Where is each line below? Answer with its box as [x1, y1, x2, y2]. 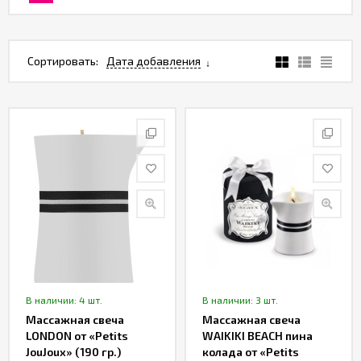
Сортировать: [27, 54, 98, 68]
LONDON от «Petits [26, 329, 128, 342]
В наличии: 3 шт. [202, 294, 278, 305]
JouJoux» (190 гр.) [26, 345, 121, 359]
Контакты [10, 114, 64, 129]
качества [10, 65, 60, 80]
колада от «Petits [202, 345, 299, 359]
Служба [10, 49, 52, 64]
